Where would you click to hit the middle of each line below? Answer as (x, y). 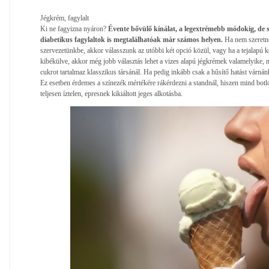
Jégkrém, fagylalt (65, 18)
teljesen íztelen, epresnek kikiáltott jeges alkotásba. (111, 93)
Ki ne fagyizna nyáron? (74, 29)
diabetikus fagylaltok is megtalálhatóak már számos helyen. (131, 39)
